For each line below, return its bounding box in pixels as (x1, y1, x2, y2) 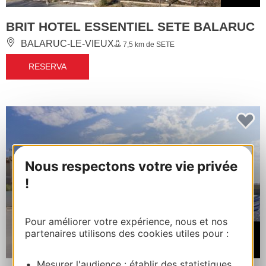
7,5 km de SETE (121, 40, 175, 49)
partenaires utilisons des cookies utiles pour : (25, 227, 229, 239)
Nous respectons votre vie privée (25, 157, 238, 174)
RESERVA (28, 61, 66, 71)
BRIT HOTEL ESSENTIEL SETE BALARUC (6, 19, 255, 33)
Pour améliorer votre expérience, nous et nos (25, 215, 228, 227)
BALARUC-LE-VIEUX (18, 38, 114, 49)
